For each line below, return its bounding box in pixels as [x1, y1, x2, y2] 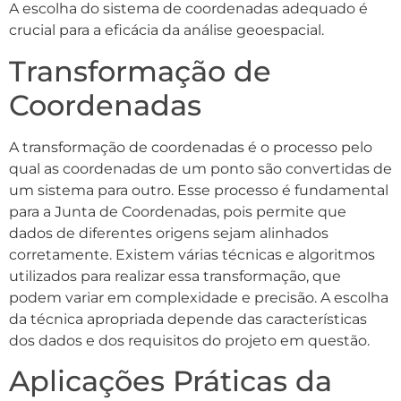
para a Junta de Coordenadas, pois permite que [9, 202, 346, 220]
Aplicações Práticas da [9, 363, 332, 399]
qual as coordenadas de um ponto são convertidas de [9, 159, 392, 177]
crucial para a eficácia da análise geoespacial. [9, 21, 324, 39]
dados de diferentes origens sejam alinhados [9, 224, 328, 242]
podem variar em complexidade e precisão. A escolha [9, 288, 388, 306]
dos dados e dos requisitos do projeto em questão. [9, 331, 370, 349]
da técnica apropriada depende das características [9, 310, 367, 328]
